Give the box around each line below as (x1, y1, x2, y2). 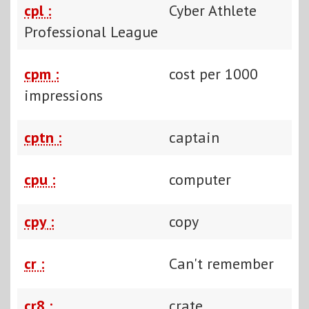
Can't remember (169, 253, 274, 273)
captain (169, 127, 219, 147)
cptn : (24, 127, 61, 147)
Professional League (24, 21, 158, 41)
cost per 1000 (169, 63, 258, 83)
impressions (24, 85, 103, 105)
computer (169, 169, 231, 189)
